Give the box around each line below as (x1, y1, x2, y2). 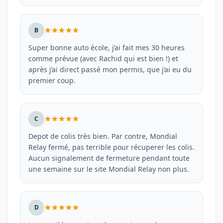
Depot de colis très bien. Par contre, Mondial (28, 131, 177, 141)
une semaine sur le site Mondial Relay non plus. (28, 164, 189, 174)
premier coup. (28, 76, 76, 85)
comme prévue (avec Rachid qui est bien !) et (28, 54, 178, 63)
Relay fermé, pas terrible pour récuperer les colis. (28, 142, 195, 152)
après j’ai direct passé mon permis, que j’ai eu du (28, 65, 192, 74)
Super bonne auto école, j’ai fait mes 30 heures (28, 43, 185, 52)
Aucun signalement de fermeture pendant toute (28, 153, 190, 163)
